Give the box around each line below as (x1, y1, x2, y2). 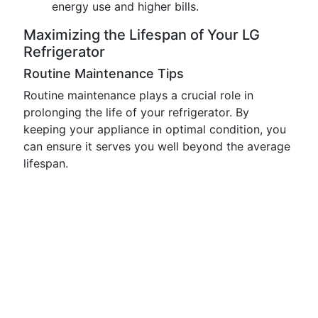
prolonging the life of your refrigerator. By (23, 105, 249, 119)
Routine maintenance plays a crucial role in (23, 88, 253, 102)
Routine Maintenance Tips (23, 66, 184, 81)
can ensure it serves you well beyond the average (23, 139, 290, 153)
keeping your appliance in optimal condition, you (23, 122, 286, 136)
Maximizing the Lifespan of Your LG (23, 26, 260, 43)
